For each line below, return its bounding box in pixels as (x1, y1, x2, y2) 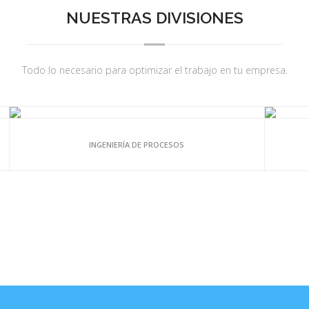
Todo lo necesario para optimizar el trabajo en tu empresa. (21, 63, 288, 77)
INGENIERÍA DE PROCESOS (89, 139, 184, 150)
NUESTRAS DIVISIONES (66, 8, 243, 27)
